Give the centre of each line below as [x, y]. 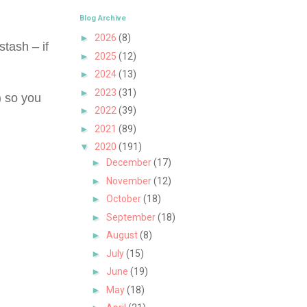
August [123, 235]
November [130, 181]
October [124, 199]
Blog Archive [103, 18]
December [130, 163]
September [132, 217]
